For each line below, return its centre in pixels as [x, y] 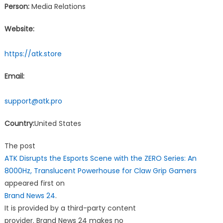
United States [57, 123]
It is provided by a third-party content [70, 208]
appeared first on [34, 183]
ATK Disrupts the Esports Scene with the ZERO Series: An [100, 158]
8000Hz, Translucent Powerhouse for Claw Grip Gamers [100, 170]
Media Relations [57, 6]
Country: [19, 123]
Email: [14, 76]
